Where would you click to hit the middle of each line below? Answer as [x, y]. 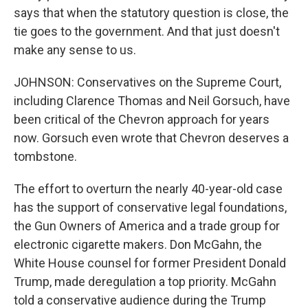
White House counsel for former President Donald [150, 263]
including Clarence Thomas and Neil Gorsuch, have [152, 101]
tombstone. [45, 156]
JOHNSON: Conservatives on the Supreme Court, [147, 82]
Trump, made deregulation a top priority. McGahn [145, 282]
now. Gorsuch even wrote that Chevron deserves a [151, 138]
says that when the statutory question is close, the [151, 13]
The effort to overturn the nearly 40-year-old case [148, 189]
